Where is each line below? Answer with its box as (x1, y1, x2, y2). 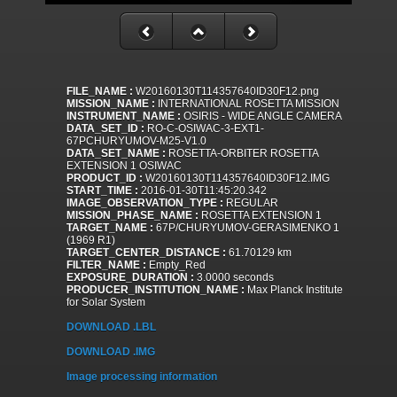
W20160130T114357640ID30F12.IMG (143, 172, 330, 185)
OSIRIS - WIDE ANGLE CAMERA (181, 110, 342, 123)
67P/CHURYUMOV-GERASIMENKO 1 (153, 222, 339, 235)
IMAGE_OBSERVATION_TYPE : (66, 197, 223, 210)
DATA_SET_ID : (66, 122, 144, 136)
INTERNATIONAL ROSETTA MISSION (155, 97, 339, 111)
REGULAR (223, 197, 278, 210)
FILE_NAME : (66, 85, 133, 98)
